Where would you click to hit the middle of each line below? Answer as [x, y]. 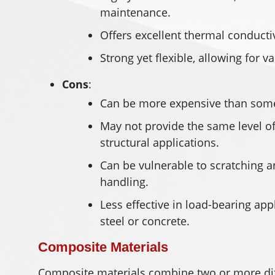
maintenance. [135, 12]
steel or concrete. [145, 221]
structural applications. [160, 142]
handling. [124, 182]
